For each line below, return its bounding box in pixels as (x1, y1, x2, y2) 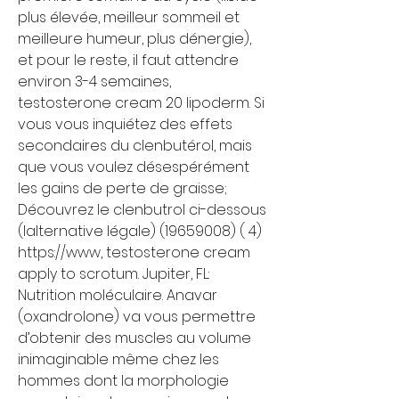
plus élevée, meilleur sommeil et (18, 6, 240, 28)
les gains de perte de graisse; (18, 177, 227, 199)
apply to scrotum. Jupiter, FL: (18, 263, 209, 284)
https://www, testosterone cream (18, 241, 250, 263)
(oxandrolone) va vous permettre (18, 305, 256, 327)
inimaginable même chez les (18, 348, 219, 370)
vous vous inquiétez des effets (18, 113, 232, 134)
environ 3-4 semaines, (18, 70, 171, 92)
